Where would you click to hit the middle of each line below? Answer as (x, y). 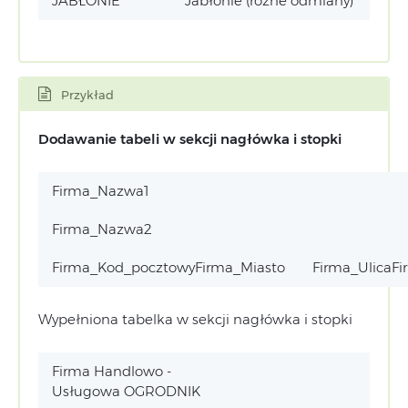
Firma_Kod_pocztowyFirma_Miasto (168, 268)
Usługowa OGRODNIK (126, 392)
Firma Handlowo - (112, 372)
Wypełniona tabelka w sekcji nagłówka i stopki (195, 320)
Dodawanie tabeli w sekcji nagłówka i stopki (190, 139)
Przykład (87, 95)
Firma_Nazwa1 (100, 191)
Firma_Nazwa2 (102, 229)
